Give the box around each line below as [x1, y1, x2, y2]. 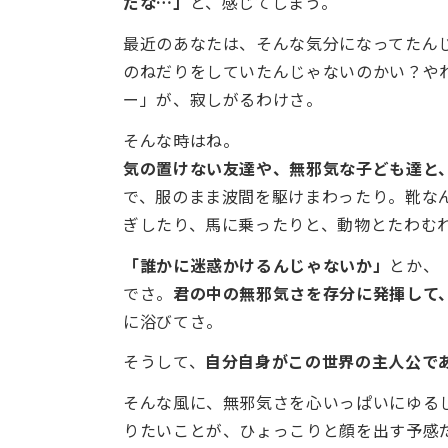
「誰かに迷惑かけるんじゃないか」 [123, 252, 390, 277]
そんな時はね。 [123, 127, 240, 152]
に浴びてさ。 [123, 308, 223, 333]
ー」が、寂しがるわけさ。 [123, 86, 323, 111]
